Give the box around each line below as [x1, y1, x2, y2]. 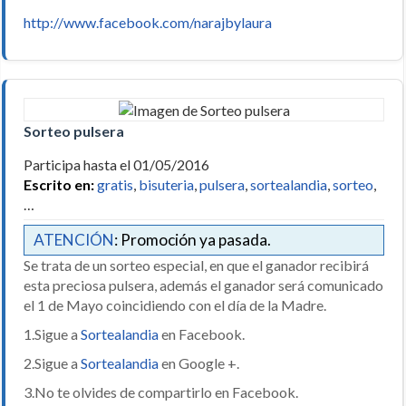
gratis [97, 175, 133, 193]
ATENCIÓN [34, 229, 114, 249]
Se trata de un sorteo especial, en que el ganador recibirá [24, 256, 369, 274]
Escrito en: [24, 175, 97, 193]
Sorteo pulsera [24, 121, 124, 140]
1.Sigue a [24, 324, 81, 343]
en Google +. [159, 353, 239, 372]
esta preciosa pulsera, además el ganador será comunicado [24, 275, 383, 294]
